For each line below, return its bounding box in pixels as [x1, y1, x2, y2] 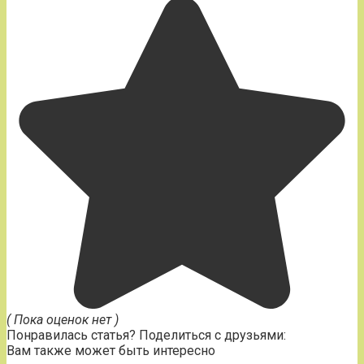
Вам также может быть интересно [6, 342, 215, 358]
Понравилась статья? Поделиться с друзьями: [6, 327, 286, 343]
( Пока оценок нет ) [6, 311, 119, 327]
